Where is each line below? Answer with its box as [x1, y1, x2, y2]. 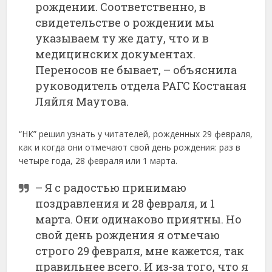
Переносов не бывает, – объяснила [35, 63, 237, 78]
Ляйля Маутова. [35, 94, 129, 109]
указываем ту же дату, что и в [35, 31, 209, 46]
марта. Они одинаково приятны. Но [35, 212, 242, 227]
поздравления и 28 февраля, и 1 [35, 196, 216, 211]
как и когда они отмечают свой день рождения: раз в [19, 141, 241, 154]
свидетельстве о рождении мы [35, 15, 215, 30]
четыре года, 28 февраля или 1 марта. [19, 155, 178, 167]
